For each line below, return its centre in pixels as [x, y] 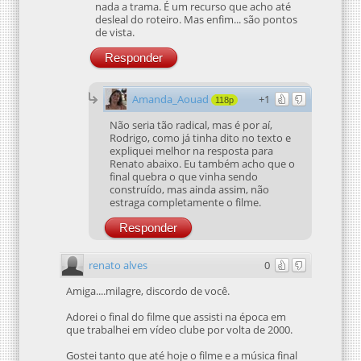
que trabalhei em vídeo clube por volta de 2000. [179, 329]
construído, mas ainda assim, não [189, 189]
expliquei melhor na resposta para [191, 150]
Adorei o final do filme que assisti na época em [176, 316]
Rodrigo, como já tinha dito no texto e [200, 137]
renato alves [118, 265]
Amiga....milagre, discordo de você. [148, 290]
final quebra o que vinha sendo [184, 176]
